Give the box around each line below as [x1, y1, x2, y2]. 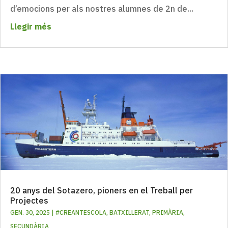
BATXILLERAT [109, 209, 149, 217]
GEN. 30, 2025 [10, 209, 50, 217]
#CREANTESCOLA [55, 209, 106, 217]
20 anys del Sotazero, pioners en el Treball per [10, 185, 193, 196]
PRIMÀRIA [152, 209, 183, 217]
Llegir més [10, 21, 51, 32]
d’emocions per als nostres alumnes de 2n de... [10, 3, 193, 14]
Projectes [10, 195, 48, 206]
